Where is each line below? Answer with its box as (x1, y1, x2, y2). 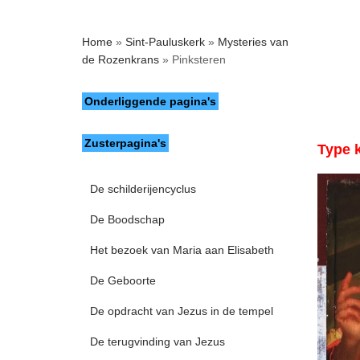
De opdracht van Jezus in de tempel (90, 305, 273, 317)
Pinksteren (169, 53, 226, 66)
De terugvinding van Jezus (90, 335, 225, 348)
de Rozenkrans (82, 53, 159, 66)
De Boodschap (90, 213, 165, 226)
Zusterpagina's (84, 137, 166, 149)
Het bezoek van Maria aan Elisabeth (90, 243, 274, 256)
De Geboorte (90, 274, 156, 287)
